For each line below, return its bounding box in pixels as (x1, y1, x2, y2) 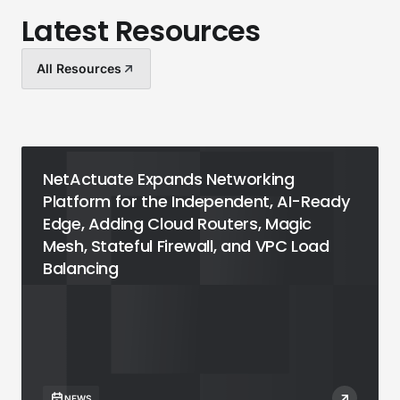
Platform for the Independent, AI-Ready (43, 190, 350, 213)
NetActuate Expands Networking (43, 168, 295, 191)
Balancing (43, 257, 119, 280)
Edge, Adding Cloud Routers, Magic (43, 212, 312, 236)
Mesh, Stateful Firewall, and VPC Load (43, 235, 329, 258)
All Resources (37, 61, 121, 77)
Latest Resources (21, 11, 261, 52)
